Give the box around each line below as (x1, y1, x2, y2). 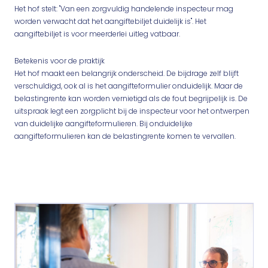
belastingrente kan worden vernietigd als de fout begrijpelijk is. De (14, 93, 248, 103)
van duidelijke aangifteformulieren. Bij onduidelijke (14, 118, 193, 129)
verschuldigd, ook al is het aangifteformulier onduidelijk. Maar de (14, 81, 243, 91)
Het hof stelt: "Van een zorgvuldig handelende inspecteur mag (14, 4, 233, 14)
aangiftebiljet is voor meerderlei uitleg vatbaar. (14, 29, 180, 39)
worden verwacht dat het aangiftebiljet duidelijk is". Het (14, 16, 206, 26)
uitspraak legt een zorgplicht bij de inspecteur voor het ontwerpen (14, 106, 249, 116)
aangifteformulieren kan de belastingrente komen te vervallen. (14, 131, 236, 141)
